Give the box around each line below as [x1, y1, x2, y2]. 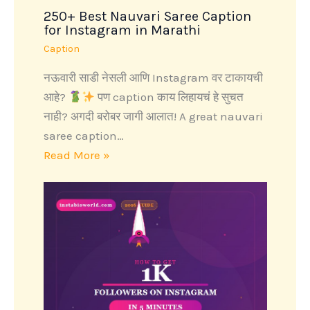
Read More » [43, 148, 110, 163]
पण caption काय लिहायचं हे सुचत [95, 90, 244, 104]
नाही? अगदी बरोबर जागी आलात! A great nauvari [43, 109, 263, 124]
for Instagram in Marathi [43, 22, 201, 39]
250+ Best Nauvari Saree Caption [43, 8, 251, 25]
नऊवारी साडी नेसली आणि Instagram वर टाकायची [43, 71, 263, 85]
